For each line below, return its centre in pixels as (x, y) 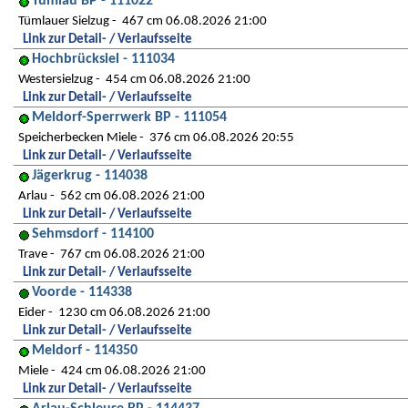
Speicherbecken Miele (77, 138)
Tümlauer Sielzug (64, 21)
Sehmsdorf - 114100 (93, 234)
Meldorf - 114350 (85, 351)
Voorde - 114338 (82, 292)
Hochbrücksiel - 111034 (103, 59)
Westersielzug (56, 80)
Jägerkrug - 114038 (90, 176)
